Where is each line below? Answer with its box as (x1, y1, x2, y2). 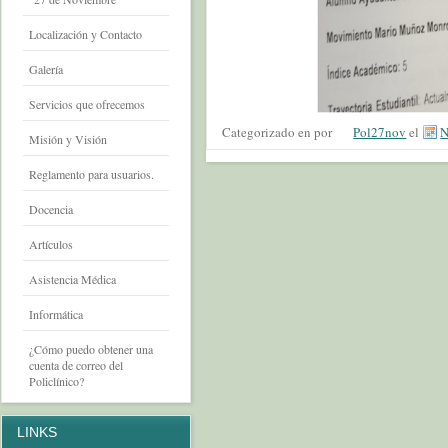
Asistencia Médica (28, 271, 116, 288)
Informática (28, 306, 83, 323)
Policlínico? (28, 373, 84, 390)
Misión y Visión (28, 131, 107, 148)
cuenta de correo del (28, 357, 123, 374)
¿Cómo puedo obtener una (28, 341, 153, 358)
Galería (28, 61, 63, 78)
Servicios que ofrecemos (28, 96, 145, 113)
